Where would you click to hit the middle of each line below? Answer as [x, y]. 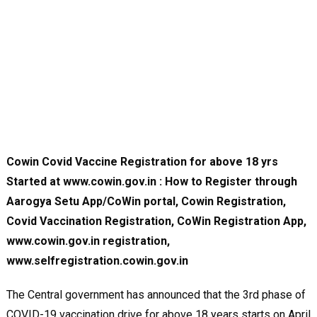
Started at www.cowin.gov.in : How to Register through [151, 181]
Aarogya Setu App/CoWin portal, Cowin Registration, [146, 201]
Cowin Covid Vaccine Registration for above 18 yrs [142, 161]
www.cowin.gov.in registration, [88, 241]
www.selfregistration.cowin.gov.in [97, 260]
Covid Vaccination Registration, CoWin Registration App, [156, 221]
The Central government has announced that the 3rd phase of [156, 294]
